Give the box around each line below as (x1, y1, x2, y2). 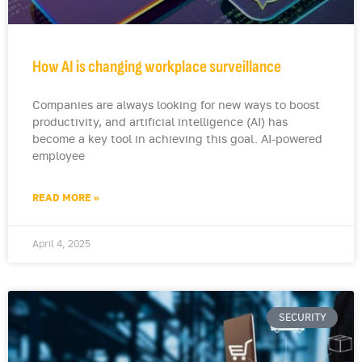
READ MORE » (32, 193, 99, 203)
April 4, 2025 (32, 239, 90, 249)
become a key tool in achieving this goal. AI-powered (32, 134, 322, 145)
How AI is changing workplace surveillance (32, 57, 281, 77)
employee (32, 151, 85, 162)
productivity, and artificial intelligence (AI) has (32, 117, 288, 128)
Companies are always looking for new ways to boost (32, 100, 320, 112)
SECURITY (278, 313, 326, 323)
